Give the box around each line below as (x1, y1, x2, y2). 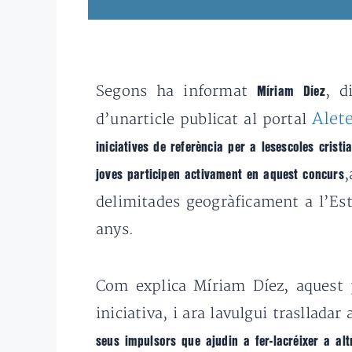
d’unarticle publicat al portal (96, 111, 312, 130)
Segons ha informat (96, 82, 257, 101)
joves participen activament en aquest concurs (96, 169, 344, 181)
